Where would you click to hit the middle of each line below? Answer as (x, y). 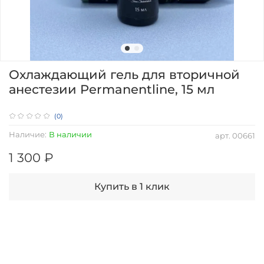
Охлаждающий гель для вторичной (124, 74)
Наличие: (28, 134)
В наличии (70, 134)
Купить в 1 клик (132, 187)
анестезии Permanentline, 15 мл (112, 89)
